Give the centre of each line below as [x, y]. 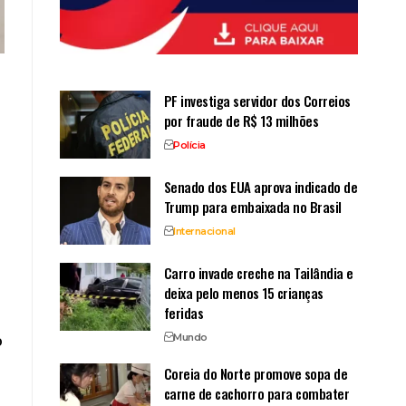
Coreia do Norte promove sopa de [256, 373]
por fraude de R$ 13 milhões [241, 120]
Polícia [189, 145]
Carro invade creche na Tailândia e [258, 272]
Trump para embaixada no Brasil [252, 206]
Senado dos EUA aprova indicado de [261, 186]
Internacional [204, 231]
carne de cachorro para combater [256, 393]
